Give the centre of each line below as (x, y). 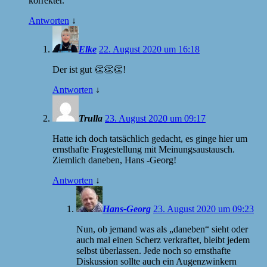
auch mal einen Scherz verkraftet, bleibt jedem (163, 240)
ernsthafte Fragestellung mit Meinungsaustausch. (144, 149)
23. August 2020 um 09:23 (204, 209)
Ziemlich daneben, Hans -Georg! (114, 160)
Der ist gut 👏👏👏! (89, 69)
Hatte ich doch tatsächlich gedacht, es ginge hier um (150, 138)
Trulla (91, 118)
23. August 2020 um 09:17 (155, 118)
